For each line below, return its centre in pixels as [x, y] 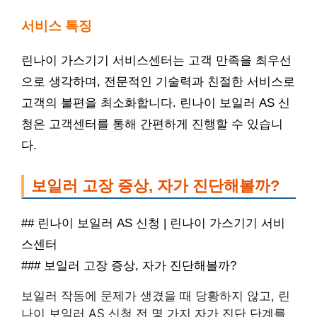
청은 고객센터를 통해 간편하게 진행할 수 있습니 [152, 125]
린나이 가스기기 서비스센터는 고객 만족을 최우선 [156, 61]
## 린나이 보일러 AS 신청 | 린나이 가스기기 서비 [153, 223]
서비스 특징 [57, 26]
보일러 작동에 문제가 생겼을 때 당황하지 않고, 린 [156, 295]
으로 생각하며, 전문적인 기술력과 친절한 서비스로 [158, 82]
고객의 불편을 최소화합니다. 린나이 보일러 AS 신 [156, 103]
